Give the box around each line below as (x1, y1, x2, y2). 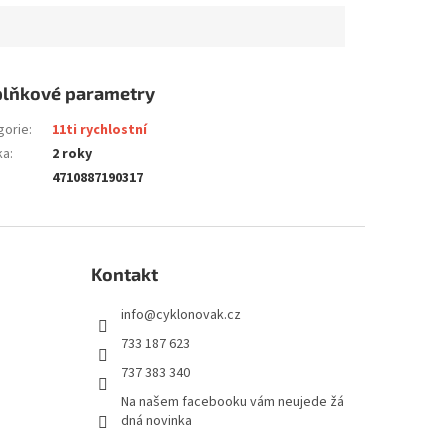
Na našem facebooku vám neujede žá (120, 392, 344, 413)
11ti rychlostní (52, 120, 148, 141)
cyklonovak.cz (155, 305, 241, 326)
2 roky (52, 144, 93, 165)
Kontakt (90, 263, 158, 286)
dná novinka (120, 411, 192, 432)
